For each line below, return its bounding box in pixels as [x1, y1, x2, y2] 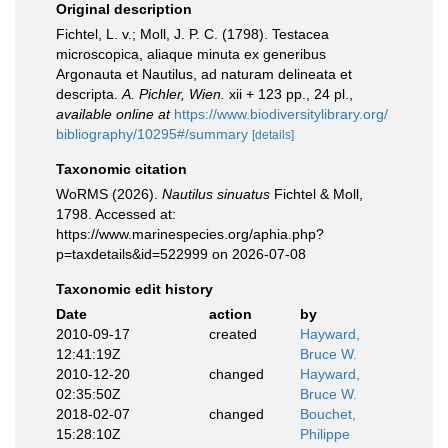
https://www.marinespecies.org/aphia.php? [56, 226, 324, 242]
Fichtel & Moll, [270, 186, 363, 202]
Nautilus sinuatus [162, 186, 270, 202]
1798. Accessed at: [56, 206, 176, 222]
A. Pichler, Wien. [122, 86, 225, 102]
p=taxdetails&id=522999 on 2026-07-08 [56, 246, 306, 262]
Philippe [300, 426, 350, 442]
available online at [56, 106, 170, 122]
